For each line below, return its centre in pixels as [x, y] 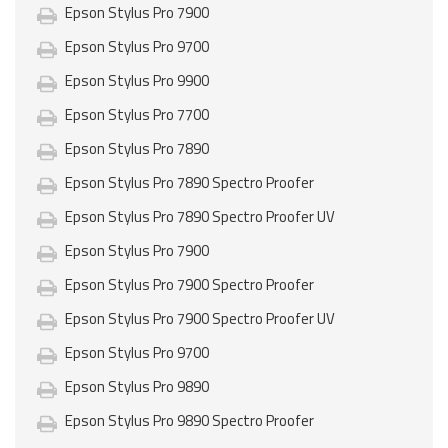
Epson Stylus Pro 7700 [137, 114]
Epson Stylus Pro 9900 [137, 80]
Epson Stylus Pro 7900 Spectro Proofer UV [200, 318]
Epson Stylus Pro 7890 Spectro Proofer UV [200, 216]
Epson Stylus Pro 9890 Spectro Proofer [189, 420]
